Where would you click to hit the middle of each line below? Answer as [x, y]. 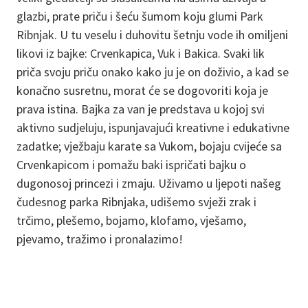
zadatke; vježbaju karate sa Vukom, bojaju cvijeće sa [149, 146]
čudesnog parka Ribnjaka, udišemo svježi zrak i [136, 202]
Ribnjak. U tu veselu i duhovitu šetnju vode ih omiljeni [152, 35]
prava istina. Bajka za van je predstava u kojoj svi [141, 109]
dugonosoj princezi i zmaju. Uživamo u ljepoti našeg [149, 184]
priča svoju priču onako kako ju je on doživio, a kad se [153, 72]
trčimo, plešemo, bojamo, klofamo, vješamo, [131, 221]
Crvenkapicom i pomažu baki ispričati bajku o [131, 165]
